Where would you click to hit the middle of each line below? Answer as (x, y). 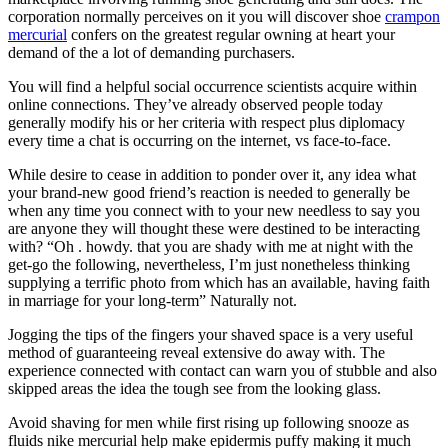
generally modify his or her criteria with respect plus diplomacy (206, 122)
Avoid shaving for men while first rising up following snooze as (208, 422)
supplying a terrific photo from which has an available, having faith (219, 282)
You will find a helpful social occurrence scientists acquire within (212, 86)
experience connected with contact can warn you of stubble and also (222, 370)
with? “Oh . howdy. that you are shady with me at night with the (210, 246)
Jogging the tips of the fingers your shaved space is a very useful (210, 334)
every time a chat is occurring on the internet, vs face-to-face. (199, 140)
